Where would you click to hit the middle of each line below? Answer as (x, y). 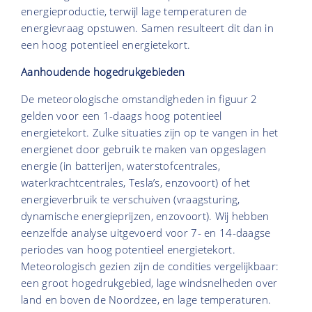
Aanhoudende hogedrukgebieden (103, 72)
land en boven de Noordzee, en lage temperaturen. (146, 300)
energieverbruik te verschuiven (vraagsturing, (131, 200)
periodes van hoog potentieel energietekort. (128, 250)
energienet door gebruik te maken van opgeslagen (144, 149)
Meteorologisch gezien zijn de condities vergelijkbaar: (150, 266)
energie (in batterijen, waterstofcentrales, (120, 166)
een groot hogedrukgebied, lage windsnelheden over (149, 283)
